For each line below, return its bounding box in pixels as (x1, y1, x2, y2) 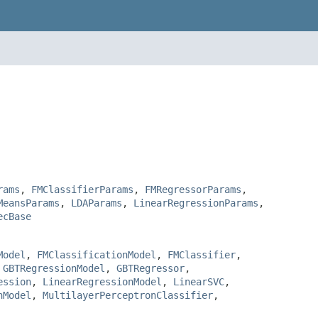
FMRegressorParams (145, 183, 241, 195)
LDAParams (71, 197, 122, 209)
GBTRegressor (116, 262, 185, 274)
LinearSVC (173, 275, 224, 287)
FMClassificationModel (37, 248, 156, 261)
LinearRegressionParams (133, 197, 258, 209)
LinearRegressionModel (43, 275, 162, 287)
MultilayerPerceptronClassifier (43, 289, 213, 301)
